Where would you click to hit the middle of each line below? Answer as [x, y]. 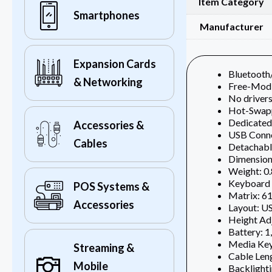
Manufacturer [231, 27]
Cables [90, 144]
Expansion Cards [115, 64]
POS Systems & [111, 187]
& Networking [108, 82]
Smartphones [107, 15]
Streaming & [104, 248]
